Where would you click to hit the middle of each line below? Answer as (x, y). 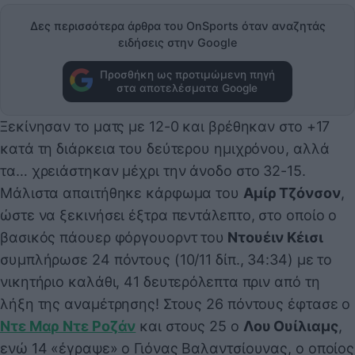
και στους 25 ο (189, 326)
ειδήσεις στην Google (177, 42)
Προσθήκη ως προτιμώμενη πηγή (187, 74)
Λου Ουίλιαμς (290, 326)
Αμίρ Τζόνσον (292, 193)
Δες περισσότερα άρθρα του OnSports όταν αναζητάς (177, 25)
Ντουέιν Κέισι (274, 237)
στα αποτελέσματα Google (187, 88)
